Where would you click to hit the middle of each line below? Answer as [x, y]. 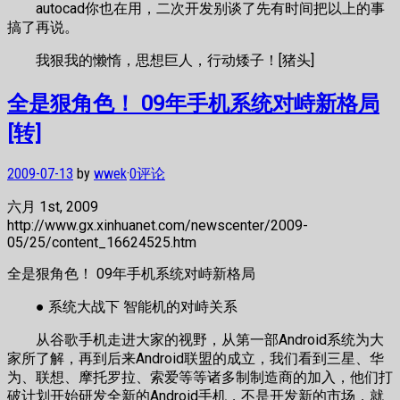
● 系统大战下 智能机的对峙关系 [122, 307]
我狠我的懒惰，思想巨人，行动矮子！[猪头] [161, 61]
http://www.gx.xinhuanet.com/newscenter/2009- [158, 226]
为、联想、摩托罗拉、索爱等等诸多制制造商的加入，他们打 [200, 378]
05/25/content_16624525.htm [102, 243]
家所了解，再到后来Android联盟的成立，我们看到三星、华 [196, 359]
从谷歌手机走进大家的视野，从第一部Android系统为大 [196, 340]
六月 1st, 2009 [53, 207]
